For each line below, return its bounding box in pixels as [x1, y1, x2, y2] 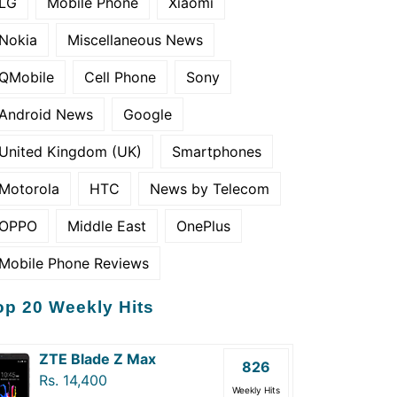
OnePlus [176, 217, 230, 235]
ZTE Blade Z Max [39, 350, 156, 368]
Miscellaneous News [67, 31, 203, 49]
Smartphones [172, 143, 261, 160]
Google [123, 105, 172, 123]
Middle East [67, 217, 146, 235]
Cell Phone [84, 68, 156, 86]
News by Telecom [150, 180, 269, 198]
